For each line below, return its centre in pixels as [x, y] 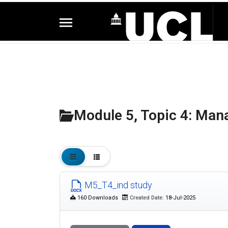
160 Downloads [98, 198]
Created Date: [147, 198]
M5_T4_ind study [117, 185]
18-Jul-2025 [180, 198]
